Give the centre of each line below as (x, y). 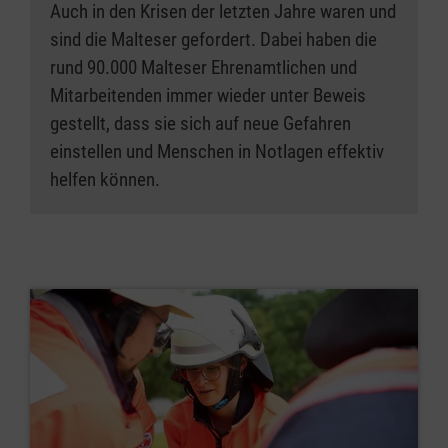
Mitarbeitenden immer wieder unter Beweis (208, 96)
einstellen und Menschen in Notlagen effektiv (217, 152)
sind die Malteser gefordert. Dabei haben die (213, 40)
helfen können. (105, 180)
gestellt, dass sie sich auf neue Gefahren (200, 124)
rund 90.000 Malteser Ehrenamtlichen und (203, 68)
